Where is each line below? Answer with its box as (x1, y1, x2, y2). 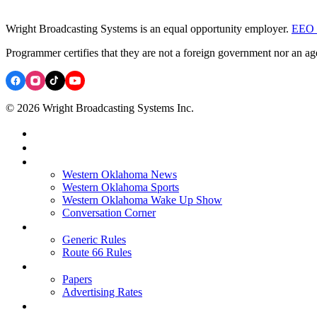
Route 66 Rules (62, 246, 132, 258)
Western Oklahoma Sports (62, 180, 179, 193)
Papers (62, 272, 92, 285)
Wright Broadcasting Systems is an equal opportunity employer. (6, 22, 292, 35)
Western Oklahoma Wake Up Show (62, 193, 222, 206)
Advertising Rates (62, 285, 142, 298)
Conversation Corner (62, 206, 156, 219)
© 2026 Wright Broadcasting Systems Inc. (6, 101, 194, 114)
